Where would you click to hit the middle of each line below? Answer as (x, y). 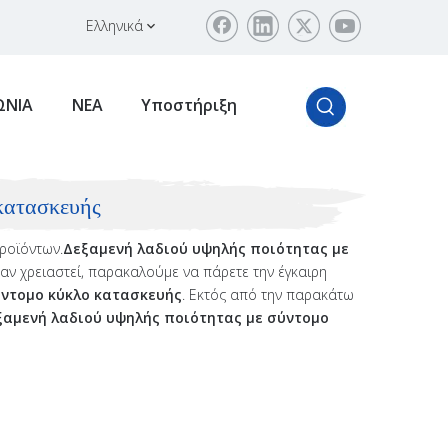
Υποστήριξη (189, 105)
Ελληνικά (114, 25)
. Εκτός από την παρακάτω (268, 294)
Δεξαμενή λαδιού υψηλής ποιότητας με (206, 248)
